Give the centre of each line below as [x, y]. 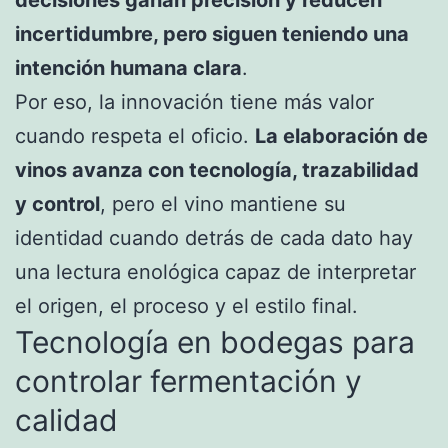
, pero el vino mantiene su [223, 204]
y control [57, 204]
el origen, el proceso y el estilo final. [186, 306]
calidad [66, 420]
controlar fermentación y [188, 381]
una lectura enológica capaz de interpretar [215, 272]
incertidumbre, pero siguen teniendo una [212, 34]
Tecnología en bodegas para [215, 342]
